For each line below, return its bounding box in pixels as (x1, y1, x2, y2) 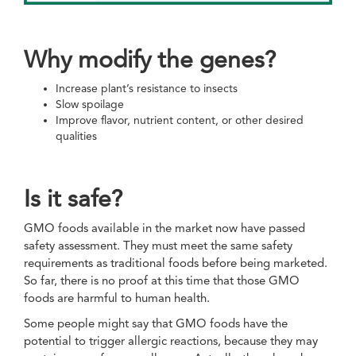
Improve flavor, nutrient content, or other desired (56, 113, 304, 126)
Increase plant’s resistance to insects (56, 81, 238, 95)
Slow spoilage (56, 97, 124, 110)
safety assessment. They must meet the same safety (24, 238, 292, 253)
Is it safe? (24, 184, 122, 212)
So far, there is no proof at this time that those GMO (24, 273, 300, 288)
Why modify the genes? (24, 44, 276, 73)
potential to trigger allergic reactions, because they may (24, 333, 318, 348)
